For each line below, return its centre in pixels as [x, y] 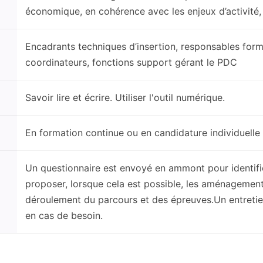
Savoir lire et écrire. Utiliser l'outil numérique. [125, 97]
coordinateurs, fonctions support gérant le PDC [131, 62]
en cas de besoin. [64, 215]
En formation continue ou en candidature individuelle [143, 133]
